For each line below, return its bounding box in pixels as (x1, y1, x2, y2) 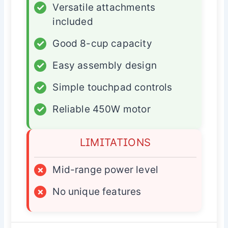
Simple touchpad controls (52, 81, 173, 93)
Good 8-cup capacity (52, 37, 152, 49)
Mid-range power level (52, 163, 159, 176)
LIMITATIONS (79, 135, 151, 149)
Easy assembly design (52, 59, 157, 71)
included (52, 15, 93, 27)
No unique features (52, 185, 141, 197)
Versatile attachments (52, 1, 156, 13)
